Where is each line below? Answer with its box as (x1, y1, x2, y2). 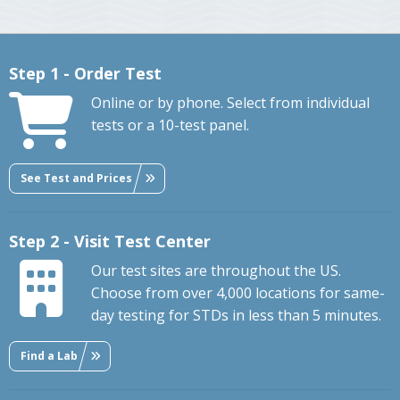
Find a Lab (21, 347, 78, 363)
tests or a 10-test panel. (91, 115, 249, 136)
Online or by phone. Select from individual (91, 93, 370, 113)
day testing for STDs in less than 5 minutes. (91, 305, 381, 326)
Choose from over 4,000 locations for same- (91, 283, 385, 304)
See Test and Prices (21, 170, 132, 186)
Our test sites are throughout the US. (91, 261, 341, 281)
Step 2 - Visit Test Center (9, 230, 211, 253)
